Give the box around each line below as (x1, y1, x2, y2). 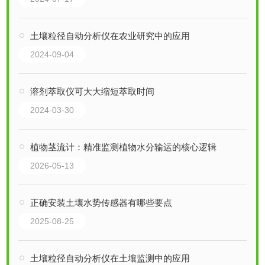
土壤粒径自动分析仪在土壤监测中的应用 (30, 253, 190, 263)
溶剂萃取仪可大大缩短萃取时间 (30, 86, 155, 96)
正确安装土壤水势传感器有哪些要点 (30, 197, 173, 208)
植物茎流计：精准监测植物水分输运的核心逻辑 (30, 141, 217, 152)
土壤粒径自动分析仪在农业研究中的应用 (30, 30, 190, 41)
